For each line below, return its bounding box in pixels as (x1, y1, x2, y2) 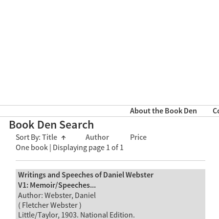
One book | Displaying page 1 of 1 (16, 143, 124, 153)
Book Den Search (9, 117, 94, 133)
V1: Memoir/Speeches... (18, 180, 96, 191)
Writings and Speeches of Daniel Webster (18, 170, 153, 180)
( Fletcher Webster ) (18, 200, 82, 210)
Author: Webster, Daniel (18, 190, 96, 200)
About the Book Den (130, 106, 197, 117)
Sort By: (16, 132, 42, 143)
